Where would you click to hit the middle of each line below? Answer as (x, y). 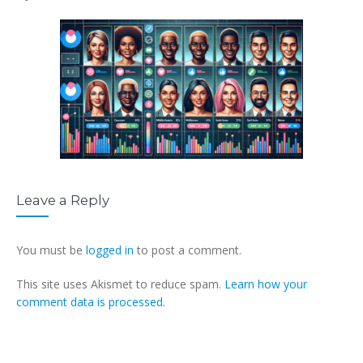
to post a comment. (188, 250)
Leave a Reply (63, 200)
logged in (110, 250)
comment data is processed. (91, 301)
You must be (51, 250)
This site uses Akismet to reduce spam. (120, 284)
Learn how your (266, 284)
